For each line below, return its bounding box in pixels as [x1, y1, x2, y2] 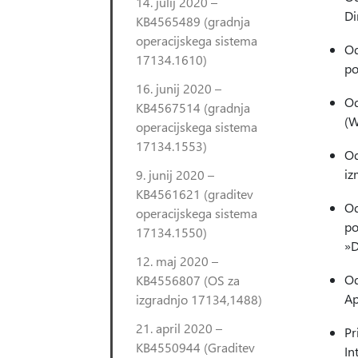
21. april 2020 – [136, 320, 222, 336]
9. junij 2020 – [136, 166, 214, 183]
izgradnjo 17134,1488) [136, 291, 262, 308]
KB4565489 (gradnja [136, 13, 250, 30]
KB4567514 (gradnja [136, 99, 250, 116]
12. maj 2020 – [136, 253, 218, 269]
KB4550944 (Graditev [136, 339, 255, 356]
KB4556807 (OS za [136, 272, 240, 288]
